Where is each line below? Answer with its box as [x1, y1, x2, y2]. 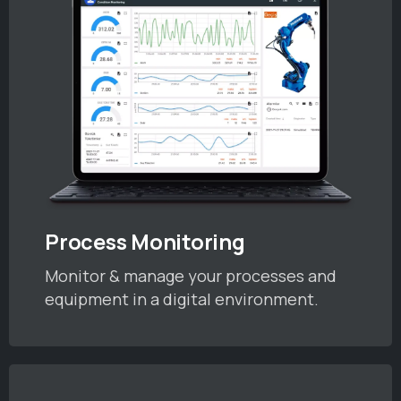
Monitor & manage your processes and [45, 264, 337, 286]
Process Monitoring [45, 226, 245, 256]
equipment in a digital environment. [45, 287, 319, 310]
